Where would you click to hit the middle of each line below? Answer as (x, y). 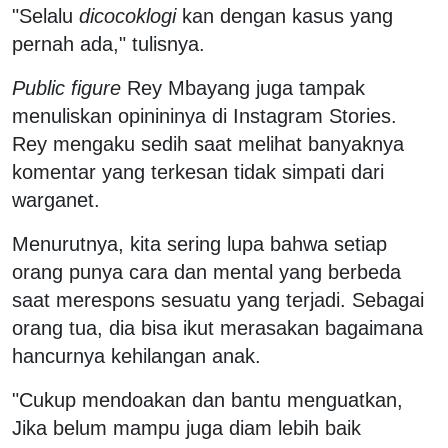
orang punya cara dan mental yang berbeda (206, 271)
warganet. (59, 199)
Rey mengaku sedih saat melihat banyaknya (208, 143)
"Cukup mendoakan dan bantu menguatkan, (207, 399)
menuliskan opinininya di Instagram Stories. (204, 115)
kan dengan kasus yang (284, 15)
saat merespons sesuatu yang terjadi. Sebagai (218, 299)
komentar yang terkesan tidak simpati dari (198, 171)
